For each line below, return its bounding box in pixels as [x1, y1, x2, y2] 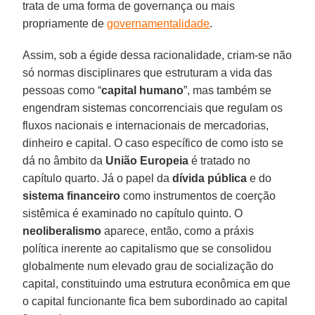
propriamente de [22, 17, 108, 30]
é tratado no [188, 154, 251, 167]
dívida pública [172, 172, 247, 184]
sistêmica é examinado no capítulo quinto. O [22, 207, 243, 219]
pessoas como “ [22, 84, 102, 96]
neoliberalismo [22, 224, 102, 237]
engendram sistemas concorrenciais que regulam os [22, 101, 283, 114]
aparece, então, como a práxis [101, 224, 255, 237]
